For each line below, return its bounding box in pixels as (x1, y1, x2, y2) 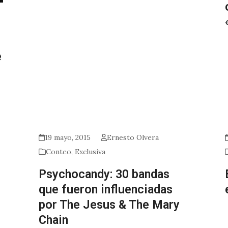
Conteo (45, 147, 71, 157)
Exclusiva (74, 147, 105, 157)
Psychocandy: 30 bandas (38, 167, 169, 182)
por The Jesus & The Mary (38, 197, 180, 212)
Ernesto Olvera (107, 133, 159, 142)
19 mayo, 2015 (44, 133, 91, 142)
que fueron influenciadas (38, 182, 173, 197)
